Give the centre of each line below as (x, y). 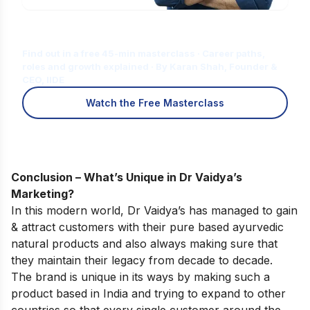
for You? (51, 38)
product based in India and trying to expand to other (148, 294)
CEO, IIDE (43, 80)
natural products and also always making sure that (144, 244)
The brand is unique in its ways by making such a (140, 277)
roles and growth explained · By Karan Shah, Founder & (150, 67)
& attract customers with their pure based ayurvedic (147, 227)
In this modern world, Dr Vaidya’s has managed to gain (154, 211)
